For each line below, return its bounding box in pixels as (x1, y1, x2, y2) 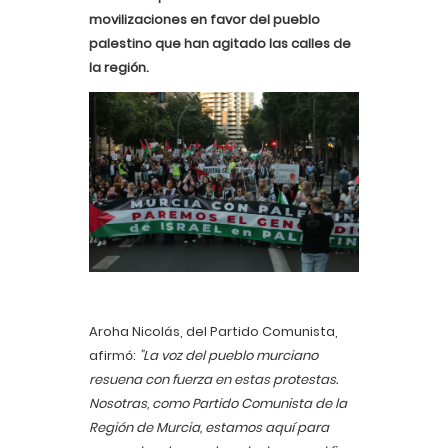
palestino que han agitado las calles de (89, 34, 351, 53)
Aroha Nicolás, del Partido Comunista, (89, 321, 338, 341)
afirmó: (89, 345, 139, 365)
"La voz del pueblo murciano (139, 345, 318, 365)
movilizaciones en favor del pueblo (89, 10, 320, 29)
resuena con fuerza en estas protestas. (89, 369, 338, 389)
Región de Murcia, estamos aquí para (89, 417, 329, 437)
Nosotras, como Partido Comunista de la (89, 393, 347, 413)
